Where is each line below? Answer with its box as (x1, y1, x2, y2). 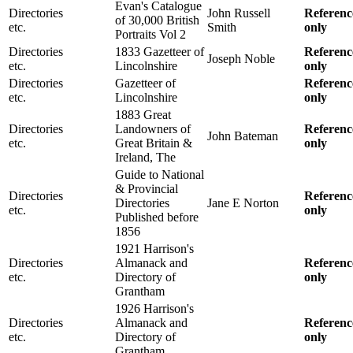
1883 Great (115, 107, 171, 121)
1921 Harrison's (115, 241, 194, 255)
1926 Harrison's (115, 301, 194, 315)
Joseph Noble (207, 51, 275, 65)
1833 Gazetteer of (115, 44, 204, 58)
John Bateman (207, 128, 278, 143)
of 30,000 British (115, 13, 199, 27)
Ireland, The (115, 150, 176, 164)
